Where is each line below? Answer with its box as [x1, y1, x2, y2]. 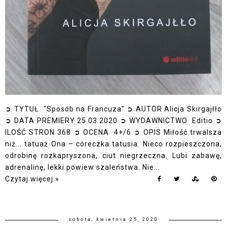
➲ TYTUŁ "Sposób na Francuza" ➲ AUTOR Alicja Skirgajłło [5, 105, 222, 113]
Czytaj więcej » [5, 175, 59, 183]
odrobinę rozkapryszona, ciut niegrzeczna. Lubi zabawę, [5, 152, 222, 160]
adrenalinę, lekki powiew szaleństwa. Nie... [5, 163, 160, 172]
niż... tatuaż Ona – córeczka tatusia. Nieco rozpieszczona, [5, 140, 222, 148]
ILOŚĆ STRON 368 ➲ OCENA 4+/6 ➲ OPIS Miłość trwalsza [5, 128, 222, 137]
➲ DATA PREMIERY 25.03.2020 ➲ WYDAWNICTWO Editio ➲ [5, 117, 222, 125]
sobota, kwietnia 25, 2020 [68, 217, 159, 222]
